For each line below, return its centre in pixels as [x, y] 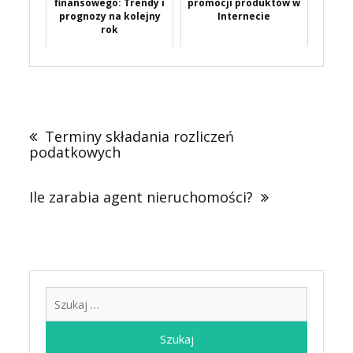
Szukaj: [324, 295]
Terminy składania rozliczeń [140, 137]
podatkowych [75, 152]
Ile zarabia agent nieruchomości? [141, 197]
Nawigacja [72, 107]
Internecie [244, 17]
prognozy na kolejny [110, 17]
